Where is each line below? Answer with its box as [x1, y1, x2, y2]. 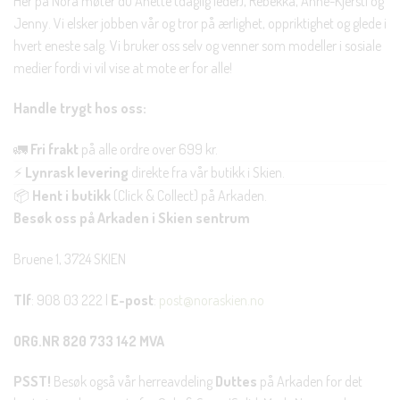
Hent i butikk [32, 187, 111, 205]
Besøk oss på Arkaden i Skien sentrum [13, 209, 250, 228]
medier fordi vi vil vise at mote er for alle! [13, 58, 232, 77]
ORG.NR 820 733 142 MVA [13, 331, 164, 350]
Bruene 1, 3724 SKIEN [13, 249, 126, 268]
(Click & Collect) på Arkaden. [111, 187, 267, 205]
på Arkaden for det [257, 372, 362, 391]
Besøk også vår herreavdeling [54, 372, 215, 391]
